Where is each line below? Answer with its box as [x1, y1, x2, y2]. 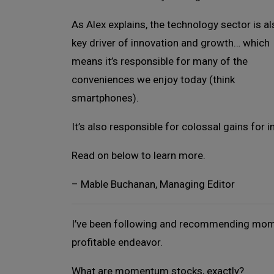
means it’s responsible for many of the [72, 55, 248, 67]
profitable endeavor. [72, 236, 163, 248]
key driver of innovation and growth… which [72, 37, 270, 49]
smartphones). [72, 92, 139, 104]
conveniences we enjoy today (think [72, 73, 235, 86]
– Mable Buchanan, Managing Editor [72, 178, 235, 190]
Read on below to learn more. [72, 149, 206, 161]
